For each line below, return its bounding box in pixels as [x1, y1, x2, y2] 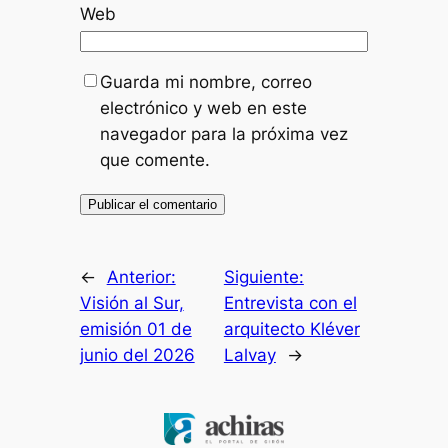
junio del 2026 [79, 344, 195, 365]
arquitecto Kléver [223, 318, 360, 339]
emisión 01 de [79, 318, 192, 339]
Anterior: [106, 266, 176, 287]
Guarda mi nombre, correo [99, 71, 312, 92]
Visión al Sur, [79, 292, 184, 313]
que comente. [99, 149, 210, 170]
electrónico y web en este [99, 97, 307, 118]
